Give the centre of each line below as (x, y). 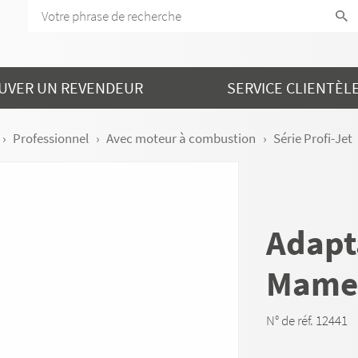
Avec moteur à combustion (181, 138)
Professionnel (51, 138)
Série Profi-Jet (313, 138)
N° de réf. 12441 (307, 320)
